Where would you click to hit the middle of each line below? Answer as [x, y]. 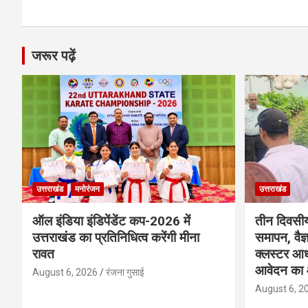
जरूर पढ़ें [54, 55]
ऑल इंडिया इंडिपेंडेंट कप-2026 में [111, 221]
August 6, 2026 [65, 272]
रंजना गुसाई [125, 272]
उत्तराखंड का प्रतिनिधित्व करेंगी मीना [116, 237]
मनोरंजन [87, 189]
